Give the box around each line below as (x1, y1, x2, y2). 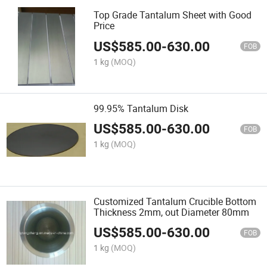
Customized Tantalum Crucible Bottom (94, 194, 257, 208)
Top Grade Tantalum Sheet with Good (94, 8, 252, 22)
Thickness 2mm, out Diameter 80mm (94, 205, 250, 219)
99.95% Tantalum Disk (94, 101, 189, 115)
